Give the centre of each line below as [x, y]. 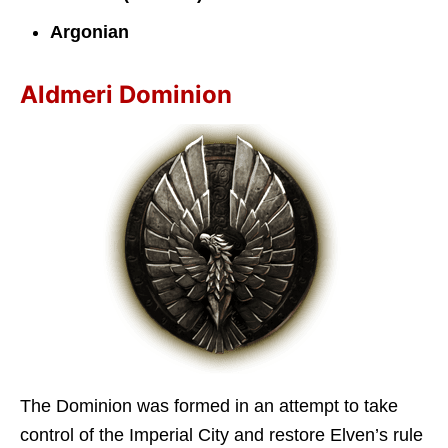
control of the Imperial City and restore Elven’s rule [221, 434]
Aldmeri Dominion [126, 94]
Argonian [89, 31]
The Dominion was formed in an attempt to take [209, 405]
